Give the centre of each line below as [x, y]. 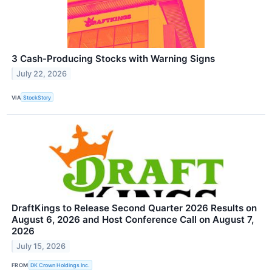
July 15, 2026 [41, 246]
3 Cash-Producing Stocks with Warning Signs [113, 59]
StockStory [37, 97]
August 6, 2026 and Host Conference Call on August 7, [133, 220]
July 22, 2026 [42, 73]
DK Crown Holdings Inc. [60, 265]
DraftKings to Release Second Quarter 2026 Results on [134, 208]
